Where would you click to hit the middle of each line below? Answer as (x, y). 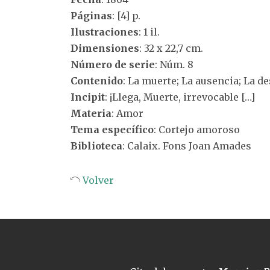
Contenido (97, 81)
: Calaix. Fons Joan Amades (187, 146)
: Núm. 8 (174, 64)
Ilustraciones (105, 32)
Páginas (91, 16)
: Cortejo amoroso (197, 130)
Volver (97, 180)
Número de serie (113, 64)
